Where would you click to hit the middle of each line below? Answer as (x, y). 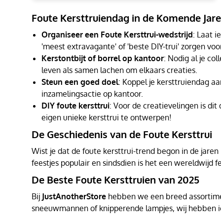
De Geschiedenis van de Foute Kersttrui (122, 134)
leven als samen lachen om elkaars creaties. (119, 70)
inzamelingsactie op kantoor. (92, 94)
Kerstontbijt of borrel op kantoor (103, 58)
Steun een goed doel (80, 82)
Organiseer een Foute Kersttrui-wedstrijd (117, 35)
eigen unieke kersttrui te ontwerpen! (107, 117)
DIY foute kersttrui (75, 106)
